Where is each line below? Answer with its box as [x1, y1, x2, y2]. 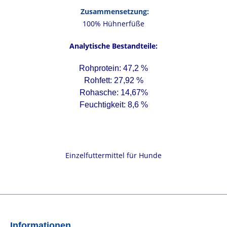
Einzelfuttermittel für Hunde [65, 150, 162, 160]
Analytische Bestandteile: [69, 41, 158, 51]
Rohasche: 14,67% [79, 88, 148, 97]
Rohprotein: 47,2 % [79, 64, 148, 72]
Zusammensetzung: [80, 7, 149, 16]
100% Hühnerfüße [83, 19, 144, 28]
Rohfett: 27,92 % [84, 76, 143, 85]
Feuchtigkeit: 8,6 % [79, 100, 148, 109]
